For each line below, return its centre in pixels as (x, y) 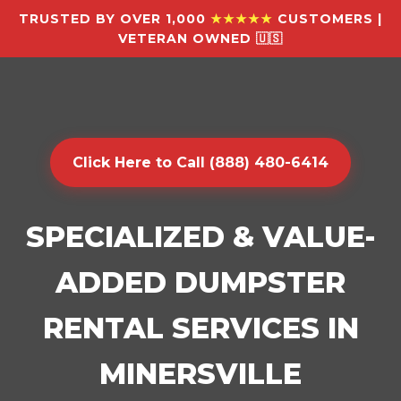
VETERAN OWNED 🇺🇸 (200, 38)
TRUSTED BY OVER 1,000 (115, 19)
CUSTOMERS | (328, 19)
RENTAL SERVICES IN (200, 328)
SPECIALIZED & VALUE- (200, 237)
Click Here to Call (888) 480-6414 (200, 162)
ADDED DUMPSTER (200, 282)
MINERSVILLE (200, 374)
